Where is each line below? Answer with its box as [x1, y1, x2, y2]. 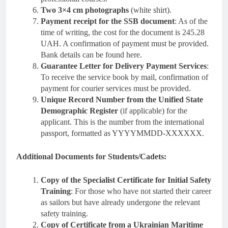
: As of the [175, 16, 208, 25]
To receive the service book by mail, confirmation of [41, 72, 208, 81]
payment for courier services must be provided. [41, 83, 191, 93]
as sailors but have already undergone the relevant [41, 197, 200, 207]
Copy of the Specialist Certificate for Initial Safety [41, 175, 211, 184]
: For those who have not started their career [71, 186, 211, 195]
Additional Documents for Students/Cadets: [16, 152, 166, 161]
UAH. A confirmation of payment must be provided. [41, 39, 209, 48]
